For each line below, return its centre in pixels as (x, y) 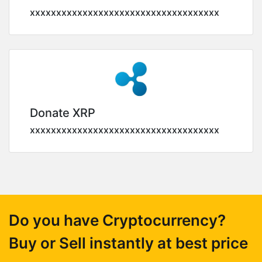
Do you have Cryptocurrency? (117, 220)
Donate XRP (63, 113)
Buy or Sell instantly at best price (128, 243)
